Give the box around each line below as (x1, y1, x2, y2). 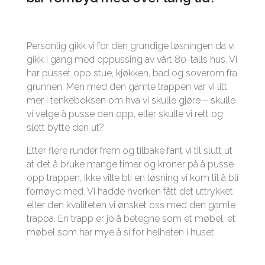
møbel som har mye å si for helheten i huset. (26, 227, 216, 238)
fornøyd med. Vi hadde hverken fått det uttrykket (26, 186, 233, 198)
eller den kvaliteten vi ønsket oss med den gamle (26, 199, 235, 211)
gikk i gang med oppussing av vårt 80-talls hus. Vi (26, 54, 237, 66)
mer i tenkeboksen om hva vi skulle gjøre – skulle (26, 95, 235, 106)
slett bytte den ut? (26, 122, 104, 134)
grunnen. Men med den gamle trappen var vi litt (26, 81, 227, 93)
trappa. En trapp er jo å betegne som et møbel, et (26, 213, 235, 225)
